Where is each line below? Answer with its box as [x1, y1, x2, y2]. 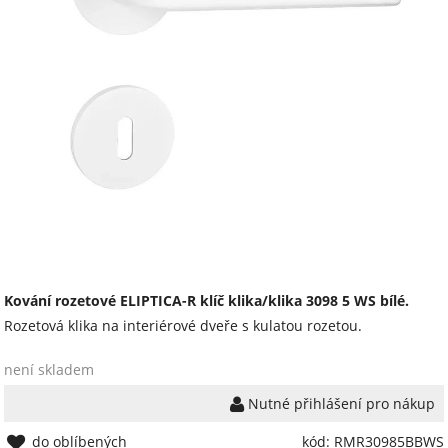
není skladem [4, 360, 95, 380]
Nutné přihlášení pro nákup [243, 394, 435, 414]
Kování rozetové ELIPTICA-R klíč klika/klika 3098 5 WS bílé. [4, 291, 410, 311]
